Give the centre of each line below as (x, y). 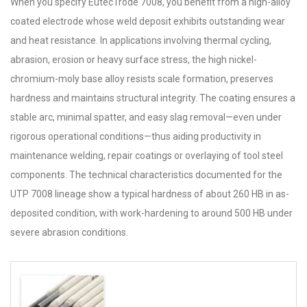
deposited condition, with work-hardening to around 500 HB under (151, 213)
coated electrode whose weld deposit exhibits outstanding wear (148, 21)
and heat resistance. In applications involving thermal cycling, (141, 40)
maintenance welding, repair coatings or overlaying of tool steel (147, 156)
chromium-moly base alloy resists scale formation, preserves (142, 79)
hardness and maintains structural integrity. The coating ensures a (153, 98)
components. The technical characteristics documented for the (146, 175)
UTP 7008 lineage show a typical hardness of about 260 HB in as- (150, 194)
